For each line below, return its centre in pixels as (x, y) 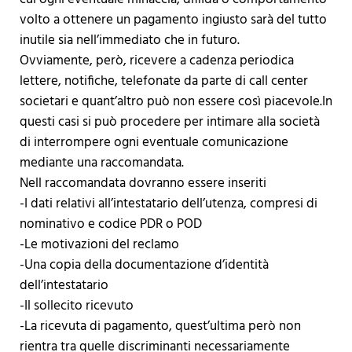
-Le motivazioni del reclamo (99, 245)
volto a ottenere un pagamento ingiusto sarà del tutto (173, 20)
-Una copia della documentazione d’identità (144, 266)
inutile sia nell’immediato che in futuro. (129, 41)
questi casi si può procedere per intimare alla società (169, 123)
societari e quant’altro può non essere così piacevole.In (176, 102)
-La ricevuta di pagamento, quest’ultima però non (160, 327)
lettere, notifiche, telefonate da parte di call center (163, 82)
